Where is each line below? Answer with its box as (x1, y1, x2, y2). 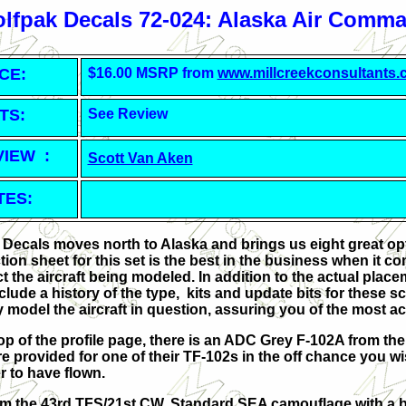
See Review (87, 106, 168, 121)
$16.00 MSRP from (87, 65, 217, 81)
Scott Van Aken (87, 150, 193, 166)
